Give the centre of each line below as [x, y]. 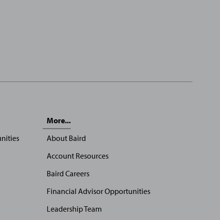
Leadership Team [74, 209]
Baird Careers [68, 173]
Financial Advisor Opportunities [98, 191]
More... [58, 120]
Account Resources [77, 156]
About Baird [66, 138]
